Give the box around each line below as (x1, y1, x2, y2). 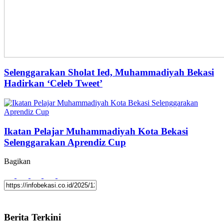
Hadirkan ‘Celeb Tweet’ (4, 78, 102, 89)
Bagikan (4, 157, 30, 166)
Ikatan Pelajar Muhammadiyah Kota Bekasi (4, 125, 188, 136)
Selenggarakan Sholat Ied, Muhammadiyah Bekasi (4, 67, 214, 78)
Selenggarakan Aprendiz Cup (4, 136, 126, 147)
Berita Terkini (4, 212, 61, 222)
